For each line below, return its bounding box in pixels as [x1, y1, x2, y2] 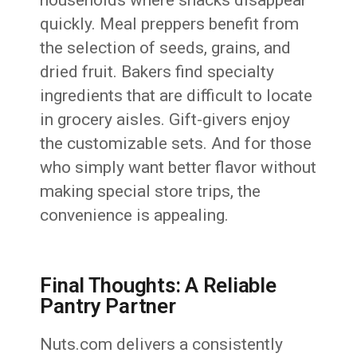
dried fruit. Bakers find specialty [40, 62, 275, 82]
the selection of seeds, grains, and [40, 38, 292, 58]
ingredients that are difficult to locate [40, 86, 313, 106]
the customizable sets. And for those [40, 134, 312, 154]
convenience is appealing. [40, 206, 229, 226]
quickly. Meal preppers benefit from [40, 14, 300, 34]
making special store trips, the [40, 182, 261, 202]
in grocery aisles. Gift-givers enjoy [40, 110, 291, 130]
